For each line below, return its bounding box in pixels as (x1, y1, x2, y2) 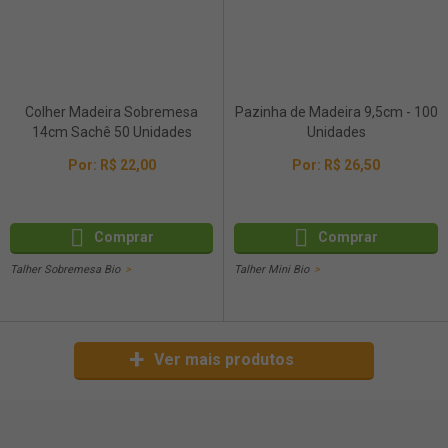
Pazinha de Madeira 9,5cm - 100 (234, 104, 438, 120)
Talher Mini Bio (234, 263, 309, 277)
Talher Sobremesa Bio (10, 263, 120, 277)
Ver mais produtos (154, 350, 294, 369)
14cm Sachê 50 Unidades (31, 124, 192, 140)
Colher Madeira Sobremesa (25, 104, 198, 120)
